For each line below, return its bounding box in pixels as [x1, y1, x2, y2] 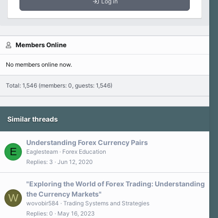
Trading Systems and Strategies [63, 200, 149, 207]
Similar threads [7, 115, 58, 123]
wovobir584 [26, 200, 59, 207]
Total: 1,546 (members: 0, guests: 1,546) [6, 82, 112, 89]
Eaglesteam [26, 148, 58, 155]
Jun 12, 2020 [57, 158, 93, 165]
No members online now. [6, 61, 72, 68]
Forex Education [62, 148, 106, 155]
